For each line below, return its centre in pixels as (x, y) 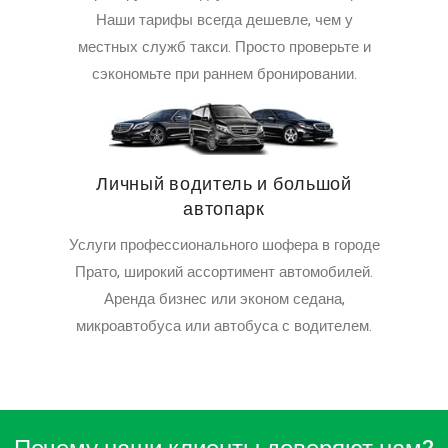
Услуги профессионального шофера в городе (224, 245)
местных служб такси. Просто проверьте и (224, 47)
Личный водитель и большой (224, 185)
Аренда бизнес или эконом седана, (224, 299)
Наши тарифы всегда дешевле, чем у (224, 20)
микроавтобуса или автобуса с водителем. (224, 326)
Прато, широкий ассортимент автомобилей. (224, 272)
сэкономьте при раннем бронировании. (224, 74)
